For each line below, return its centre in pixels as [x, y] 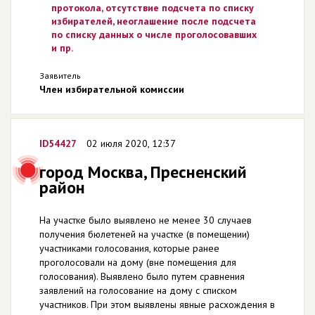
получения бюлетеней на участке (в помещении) [144, 234]
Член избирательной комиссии [112, 89]
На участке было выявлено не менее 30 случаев [146, 220]
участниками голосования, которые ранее [129, 248]
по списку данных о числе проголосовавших [154, 34]
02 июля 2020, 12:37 [131, 143]
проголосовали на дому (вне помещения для [138, 262]
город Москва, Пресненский [143, 172]
